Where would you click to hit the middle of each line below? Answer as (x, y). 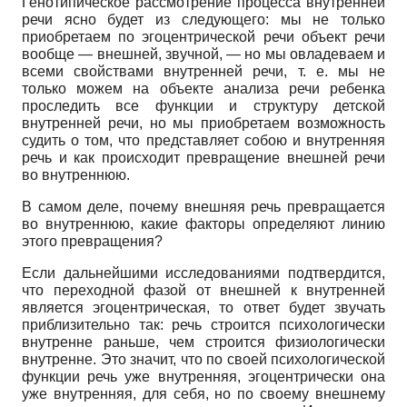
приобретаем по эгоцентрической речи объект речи (203, 36)
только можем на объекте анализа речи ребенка (203, 88)
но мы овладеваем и (315, 54)
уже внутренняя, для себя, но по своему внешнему (203, 393)
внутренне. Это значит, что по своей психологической (203, 359)
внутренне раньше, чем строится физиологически (203, 342)
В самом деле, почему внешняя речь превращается (203, 206)
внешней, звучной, (161, 54)
